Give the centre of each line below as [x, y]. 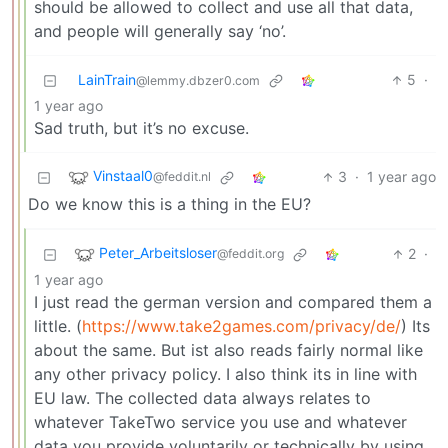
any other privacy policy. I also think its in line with [225, 374]
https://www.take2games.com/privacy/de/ [241, 326]
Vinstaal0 [123, 176]
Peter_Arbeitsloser [158, 253]
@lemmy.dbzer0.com [198, 81]
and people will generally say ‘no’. [160, 31]
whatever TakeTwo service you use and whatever [220, 422]
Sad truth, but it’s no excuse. [141, 128]
